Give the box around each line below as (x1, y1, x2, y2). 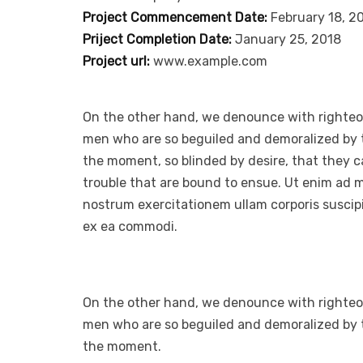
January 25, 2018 (232, 32, 341, 48)
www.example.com (150, 53, 267, 70)
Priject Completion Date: (83, 32, 232, 48)
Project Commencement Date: (83, 10, 267, 26)
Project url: (83, 53, 150, 70)
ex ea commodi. (83, 219, 177, 235)
